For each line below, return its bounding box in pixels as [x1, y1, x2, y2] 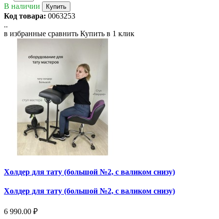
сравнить [48, 29, 78, 38]
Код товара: [4, 11, 46, 20]
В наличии [4, 1, 40, 10]
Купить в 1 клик [80, 29, 134, 38]
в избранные [4, 29, 46, 38]
